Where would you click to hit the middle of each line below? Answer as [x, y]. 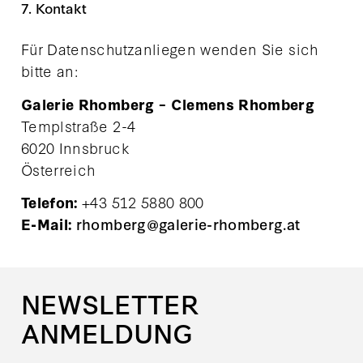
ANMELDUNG [107, 333]
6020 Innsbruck [75, 147]
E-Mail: [49, 224]
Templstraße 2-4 [79, 125]
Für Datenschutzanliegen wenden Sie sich [170, 48]
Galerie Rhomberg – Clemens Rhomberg [168, 104]
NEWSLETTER [110, 303]
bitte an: [50, 70]
